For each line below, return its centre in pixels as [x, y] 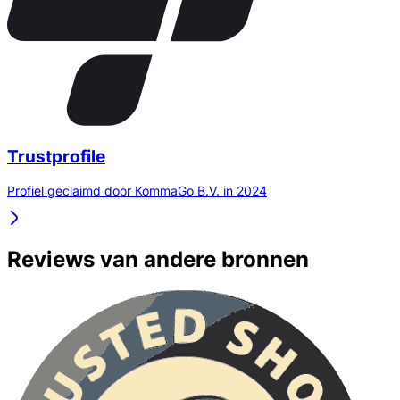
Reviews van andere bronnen [158, 260]
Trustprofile [56, 156]
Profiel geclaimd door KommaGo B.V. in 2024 [137, 191]
